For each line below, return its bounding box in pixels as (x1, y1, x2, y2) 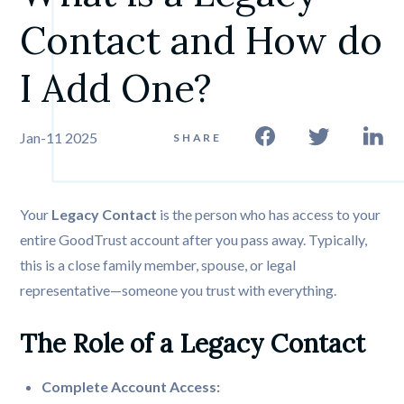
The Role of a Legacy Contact (20, 327, 366, 361)
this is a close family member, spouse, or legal (20, 256, 297, 274)
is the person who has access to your (157, 206, 381, 224)
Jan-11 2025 (20, 129, 98, 147)
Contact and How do (20, 16, 383, 66)
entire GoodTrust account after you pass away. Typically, (20, 231, 368, 249)
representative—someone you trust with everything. (20, 281, 337, 299)
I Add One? (20, 64, 223, 114)
